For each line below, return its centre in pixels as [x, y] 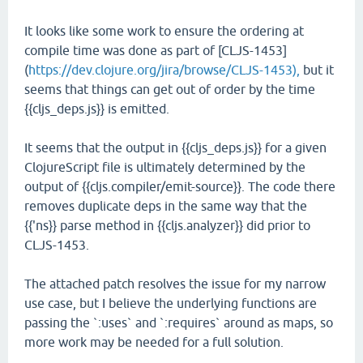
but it [317, 70]
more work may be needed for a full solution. [154, 342]
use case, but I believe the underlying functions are [171, 303]
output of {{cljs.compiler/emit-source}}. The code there [180, 186]
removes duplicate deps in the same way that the [166, 206]
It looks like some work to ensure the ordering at [164, 31]
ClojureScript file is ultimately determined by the [165, 167]
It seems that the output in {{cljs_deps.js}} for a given [175, 147]
